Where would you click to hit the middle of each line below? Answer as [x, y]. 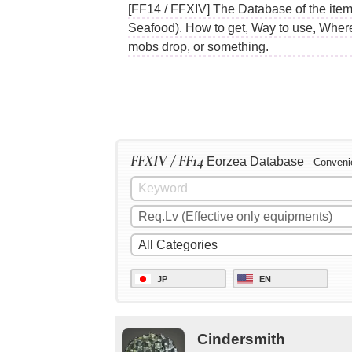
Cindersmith [241, 339]
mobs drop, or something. [198, 46]
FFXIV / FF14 [167, 161]
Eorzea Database [255, 162]
